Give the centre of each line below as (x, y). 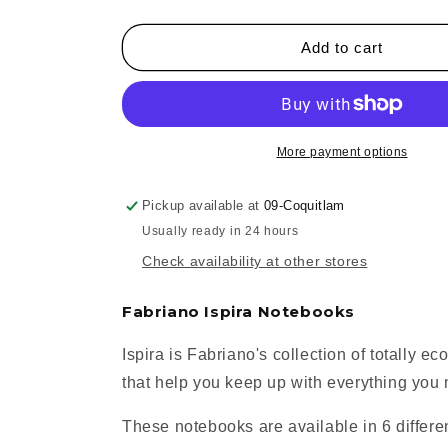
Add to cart (342, 47)
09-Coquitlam (304, 205)
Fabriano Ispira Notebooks (238, 311)
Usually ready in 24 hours (220, 231)
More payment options (342, 152)
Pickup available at (203, 205)
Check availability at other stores (255, 261)
